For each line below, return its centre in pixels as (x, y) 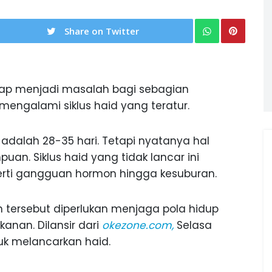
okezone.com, (138, 225)
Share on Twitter (101, 31)
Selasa (193, 225)
